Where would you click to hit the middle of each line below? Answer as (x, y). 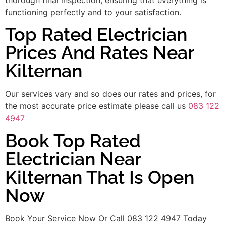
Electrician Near (73, 159)
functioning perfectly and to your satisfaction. (93, 12)
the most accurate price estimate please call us (97, 106)
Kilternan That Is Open (100, 177)
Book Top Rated (73, 140)
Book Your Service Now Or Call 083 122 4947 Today (106, 218)
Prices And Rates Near (99, 53)
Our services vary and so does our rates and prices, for (110, 94)
